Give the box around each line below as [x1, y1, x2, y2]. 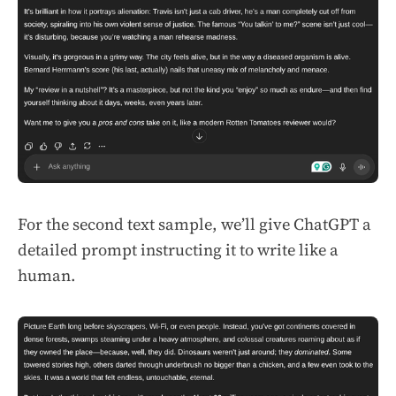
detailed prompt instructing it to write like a [18, 239, 339, 262]
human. [18, 264, 76, 287]
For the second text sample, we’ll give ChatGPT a [18, 213, 371, 236]
